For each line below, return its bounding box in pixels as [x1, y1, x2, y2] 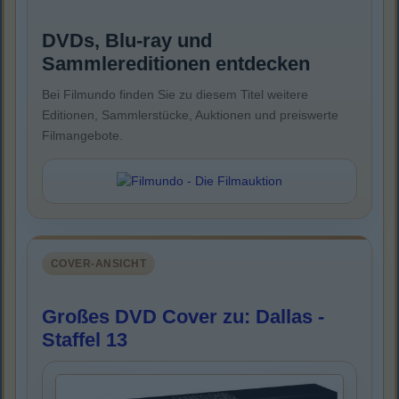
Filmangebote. [42, 128, 123, 143]
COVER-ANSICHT [51, 257, 147, 271]
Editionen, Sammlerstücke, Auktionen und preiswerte [42, 108, 338, 123]
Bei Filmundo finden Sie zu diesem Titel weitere [42, 87, 308, 102]
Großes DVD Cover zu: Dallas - [42, 305, 324, 329]
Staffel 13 [42, 329, 127, 352]
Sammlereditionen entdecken [42, 53, 310, 76]
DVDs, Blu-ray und [42, 29, 212, 53]
